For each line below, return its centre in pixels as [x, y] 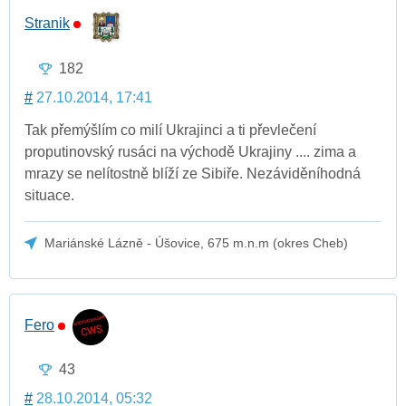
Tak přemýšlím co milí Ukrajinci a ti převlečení [170, 130]
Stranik [47, 24]
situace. [49, 195]
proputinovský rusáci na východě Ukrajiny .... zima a [190, 151]
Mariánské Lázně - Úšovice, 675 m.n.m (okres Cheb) [197, 242]
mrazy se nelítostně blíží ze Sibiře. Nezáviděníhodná [193, 173]
